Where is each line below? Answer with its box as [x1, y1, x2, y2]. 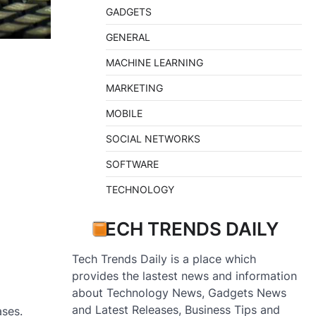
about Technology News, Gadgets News [72, 286, 286, 300]
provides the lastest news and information [72, 269, 297, 284]
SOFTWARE [106, 158, 159, 171]
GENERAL [106, 31, 150, 44]
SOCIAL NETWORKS [106, 133, 200, 145]
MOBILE [106, 107, 142, 120]
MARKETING [106, 82, 163, 95]
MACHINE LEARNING [106, 56, 203, 69]
